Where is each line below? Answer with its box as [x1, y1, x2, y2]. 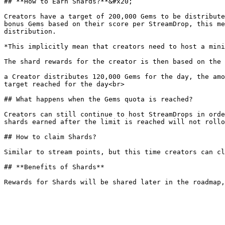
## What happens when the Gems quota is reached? [4, 95, 193, 103]
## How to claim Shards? [4, 133, 96, 141]
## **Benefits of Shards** [4, 163, 104, 171]
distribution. [4, 28, 56, 35]
